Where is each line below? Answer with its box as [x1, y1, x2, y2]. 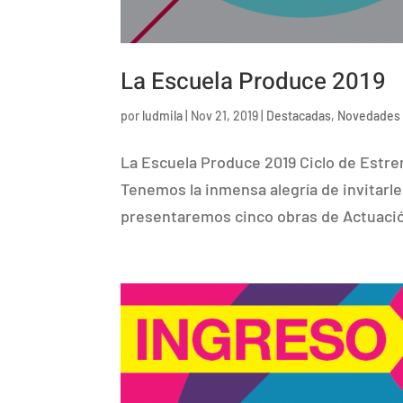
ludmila [142, 107, 184, 123]
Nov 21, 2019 [191, 107, 259, 123]
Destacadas [266, 107, 332, 123]
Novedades [337, 107, 401, 123]
